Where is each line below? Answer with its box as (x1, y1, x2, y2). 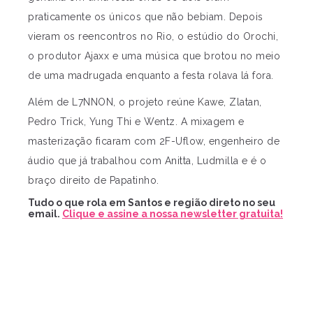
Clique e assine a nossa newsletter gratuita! (62, 208, 283, 220)
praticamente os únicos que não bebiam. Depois (28, 11, 263, 23)
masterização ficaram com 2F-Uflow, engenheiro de (28, 136, 279, 147)
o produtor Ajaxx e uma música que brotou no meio (28, 50, 280, 62)
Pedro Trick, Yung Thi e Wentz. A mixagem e (28, 116, 244, 128)
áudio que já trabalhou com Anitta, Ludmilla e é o (28, 155, 267, 167)
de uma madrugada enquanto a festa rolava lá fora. (28, 70, 274, 82)
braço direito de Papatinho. (28, 175, 159, 187)
